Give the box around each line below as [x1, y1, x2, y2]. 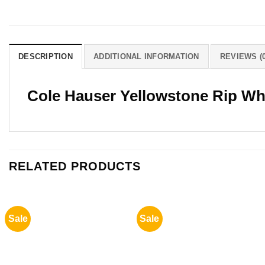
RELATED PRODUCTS [9, 159, 141, 173]
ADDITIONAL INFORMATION [93, 52, 199, 61]
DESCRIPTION [18, 52, 73, 61]
